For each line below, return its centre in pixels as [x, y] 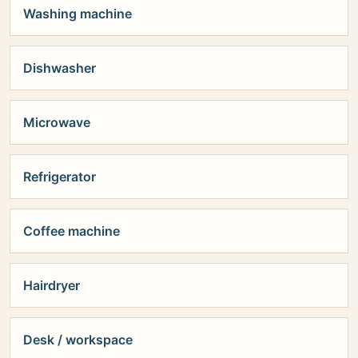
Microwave [57, 122]
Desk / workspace [78, 339]
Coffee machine [72, 231]
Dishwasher [60, 68]
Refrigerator [60, 176]
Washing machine [78, 13]
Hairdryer [52, 285]
